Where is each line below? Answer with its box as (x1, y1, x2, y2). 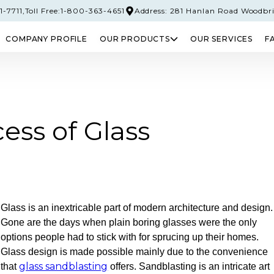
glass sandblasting (19, 261, 108, 272)
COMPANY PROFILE (6, 34, 87, 43)
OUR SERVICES (190, 34, 253, 43)
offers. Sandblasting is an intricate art (108, 261, 270, 272)
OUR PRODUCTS (99, 34, 170, 43)
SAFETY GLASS (97, 75, 177, 86)
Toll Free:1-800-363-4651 (24, 6, 125, 15)
